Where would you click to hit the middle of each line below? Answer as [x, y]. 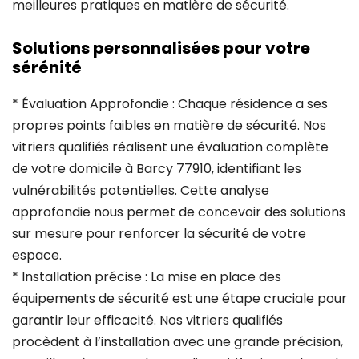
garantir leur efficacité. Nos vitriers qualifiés [147, 320]
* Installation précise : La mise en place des [147, 276]
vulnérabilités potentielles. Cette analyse [141, 190]
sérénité [47, 67]
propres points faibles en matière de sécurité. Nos [169, 125]
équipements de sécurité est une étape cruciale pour [179, 298]
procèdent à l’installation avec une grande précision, [177, 341]
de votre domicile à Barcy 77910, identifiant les [157, 168]
